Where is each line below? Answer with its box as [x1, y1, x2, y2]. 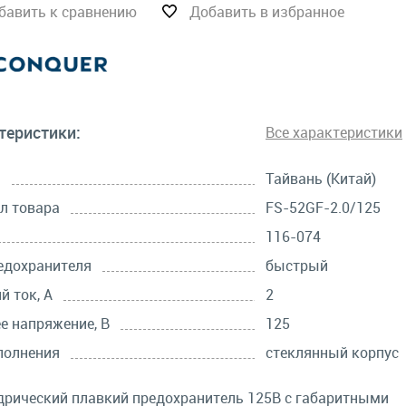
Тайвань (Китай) [266, 169, 376, 188]
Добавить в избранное [189, 2, 344, 22]
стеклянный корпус [266, 343, 399, 362]
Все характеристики [266, 122, 402, 142]
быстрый [266, 256, 328, 275]
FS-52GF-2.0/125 [266, 198, 381, 217]
